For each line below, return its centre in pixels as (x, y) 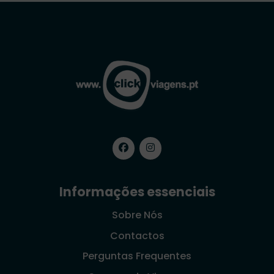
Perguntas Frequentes (137, 256)
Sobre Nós (137, 215)
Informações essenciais (137, 192)
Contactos (137, 235)
